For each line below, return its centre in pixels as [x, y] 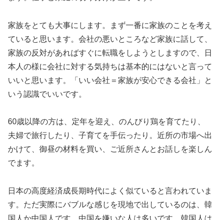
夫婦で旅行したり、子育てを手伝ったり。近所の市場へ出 [110, 136]
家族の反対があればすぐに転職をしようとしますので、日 [110, 53]
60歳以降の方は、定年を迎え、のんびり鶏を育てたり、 [107, 122]
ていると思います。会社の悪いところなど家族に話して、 [110, 39]
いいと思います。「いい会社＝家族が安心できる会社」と [110, 80]
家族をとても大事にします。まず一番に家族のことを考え [110, 25]
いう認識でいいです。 [47, 94]
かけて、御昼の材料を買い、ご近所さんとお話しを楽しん [110, 149]
